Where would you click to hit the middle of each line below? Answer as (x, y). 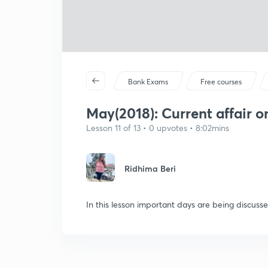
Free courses (221, 82)
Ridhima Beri (150, 168)
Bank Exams (148, 82)
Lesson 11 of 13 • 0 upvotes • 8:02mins (158, 128)
